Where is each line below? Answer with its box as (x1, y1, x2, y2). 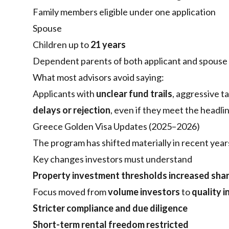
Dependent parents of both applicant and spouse (33, 55, 227, 67)
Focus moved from (33, 186, 108, 198)
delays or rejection (33, 104, 110, 116)
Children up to (33, 39, 90, 51)
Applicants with (33, 88, 96, 100)
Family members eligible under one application (33, 6, 216, 18)
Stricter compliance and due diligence (33, 202, 188, 214)
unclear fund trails (96, 88, 172, 100)
